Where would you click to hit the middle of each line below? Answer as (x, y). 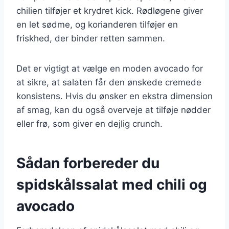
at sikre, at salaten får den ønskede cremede (109, 82)
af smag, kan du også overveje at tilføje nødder (113, 110)
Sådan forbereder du (88, 163)
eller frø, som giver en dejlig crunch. (89, 123)
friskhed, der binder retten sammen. (91, 38)
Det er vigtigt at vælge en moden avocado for (110, 68)
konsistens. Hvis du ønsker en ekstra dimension (114, 96)
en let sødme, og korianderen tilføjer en (97, 24)
